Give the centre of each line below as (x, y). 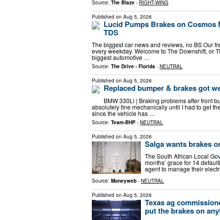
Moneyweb (124, 181)
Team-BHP (123, 122)
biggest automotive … (121, 57)
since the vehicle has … (124, 113)
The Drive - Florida (133, 67)
